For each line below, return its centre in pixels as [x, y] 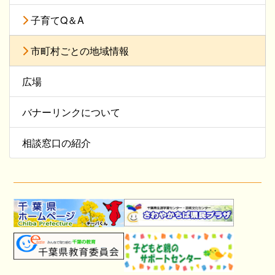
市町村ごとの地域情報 [79, 51]
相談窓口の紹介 [56, 143]
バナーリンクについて [71, 112]
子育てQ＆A [56, 20]
